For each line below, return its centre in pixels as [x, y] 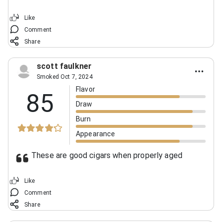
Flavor [85, 89]
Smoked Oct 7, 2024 [65, 77]
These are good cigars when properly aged [107, 155]
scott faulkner [64, 66]
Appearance [96, 134]
